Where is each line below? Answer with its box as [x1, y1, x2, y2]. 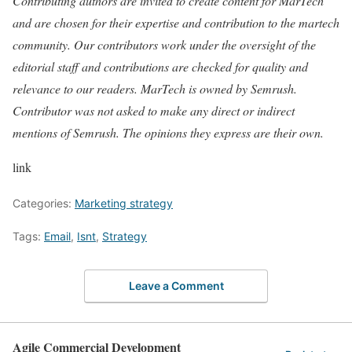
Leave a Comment [128, 278, 224, 292]
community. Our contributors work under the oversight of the [13, 36, 316, 53]
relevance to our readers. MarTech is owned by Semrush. [13, 80, 297, 97]
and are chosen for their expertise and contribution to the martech [13, 14, 339, 31]
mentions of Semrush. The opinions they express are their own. [13, 124, 324, 141]
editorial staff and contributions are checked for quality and [13, 58, 308, 75]
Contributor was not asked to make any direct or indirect [13, 102, 295, 119]
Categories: [13, 196, 75, 211]
